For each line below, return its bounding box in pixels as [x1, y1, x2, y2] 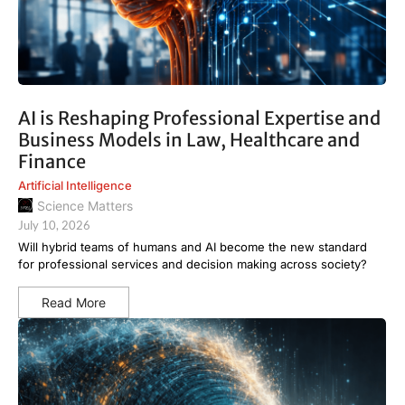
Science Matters [37, 197, 133, 213]
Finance [18, 150, 86, 174]
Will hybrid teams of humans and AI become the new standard [18, 239, 367, 254]
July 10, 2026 [18, 217, 90, 232]
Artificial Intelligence [18, 178, 132, 193]
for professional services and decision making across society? [18, 256, 367, 271]
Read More [42, 294, 106, 310]
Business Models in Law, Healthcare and [18, 128, 360, 152]
